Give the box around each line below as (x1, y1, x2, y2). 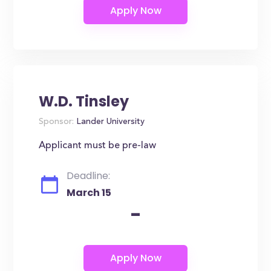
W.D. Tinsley (39, 91, 129, 111)
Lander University (74, 118, 145, 126)
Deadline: (67, 169, 111, 183)
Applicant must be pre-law (39, 141, 157, 151)
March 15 (67, 186, 112, 200)
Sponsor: (39, 118, 74, 126)
